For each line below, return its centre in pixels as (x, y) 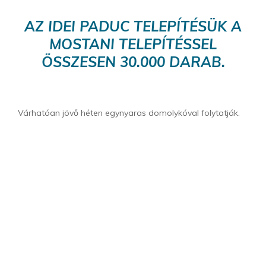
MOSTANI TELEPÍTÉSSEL (133, 44)
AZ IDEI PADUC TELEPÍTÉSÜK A (133, 26)
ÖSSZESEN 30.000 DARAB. (133, 62)
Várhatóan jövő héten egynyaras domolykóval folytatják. (129, 113)
